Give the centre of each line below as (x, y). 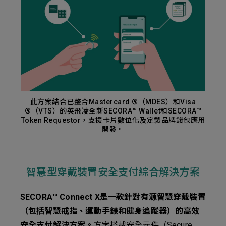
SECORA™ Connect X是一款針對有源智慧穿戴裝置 (113, 197)
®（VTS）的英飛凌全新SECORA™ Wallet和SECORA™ (113, 111)
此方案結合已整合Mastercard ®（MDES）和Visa (113, 102)
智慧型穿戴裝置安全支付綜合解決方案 (113, 172)
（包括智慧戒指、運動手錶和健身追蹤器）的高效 (110, 211)
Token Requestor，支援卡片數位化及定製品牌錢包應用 (113, 120)
